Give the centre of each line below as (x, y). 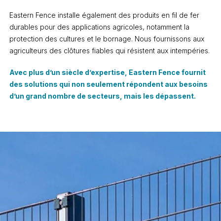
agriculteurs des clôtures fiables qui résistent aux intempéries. (109, 51)
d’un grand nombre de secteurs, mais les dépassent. (102, 96)
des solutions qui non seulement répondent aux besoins (108, 84)
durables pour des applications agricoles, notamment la (99, 27)
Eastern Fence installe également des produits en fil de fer (104, 15)
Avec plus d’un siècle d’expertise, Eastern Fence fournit (107, 72)
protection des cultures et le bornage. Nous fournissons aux (107, 39)
